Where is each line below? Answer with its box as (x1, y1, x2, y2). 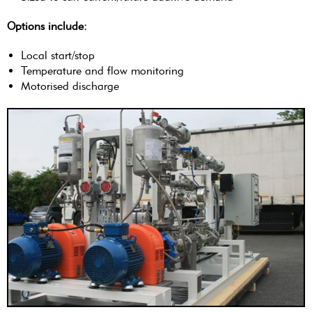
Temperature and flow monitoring (21, 63, 184, 77)
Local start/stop (21, 48, 95, 62)
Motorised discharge (21, 79, 119, 93)
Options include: (7, 19, 87, 33)
